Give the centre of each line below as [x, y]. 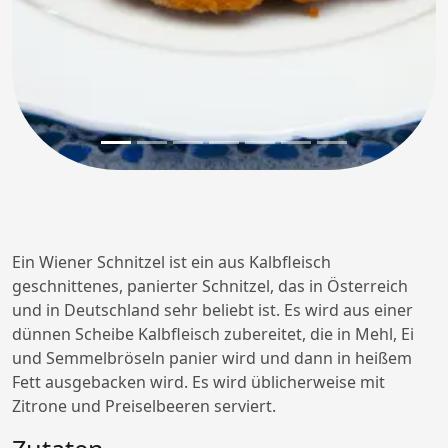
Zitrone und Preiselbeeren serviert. [144, 406]
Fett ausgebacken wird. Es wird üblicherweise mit [198, 382]
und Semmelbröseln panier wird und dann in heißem [212, 358]
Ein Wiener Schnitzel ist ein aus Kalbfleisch [171, 262]
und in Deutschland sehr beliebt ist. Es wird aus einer [212, 310]
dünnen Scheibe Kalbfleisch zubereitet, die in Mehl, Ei [213, 334]
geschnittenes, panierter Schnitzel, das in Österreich [210, 286]
